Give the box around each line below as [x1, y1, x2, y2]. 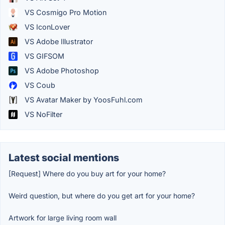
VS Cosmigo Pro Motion [23, 8, 106, 17]
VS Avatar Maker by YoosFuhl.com [23, 95, 143, 104]
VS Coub [23, 81, 55, 90]
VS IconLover [23, 23, 70, 32]
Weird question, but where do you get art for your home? [9, 191, 195, 200]
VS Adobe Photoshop [23, 66, 99, 75]
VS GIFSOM [23, 52, 64, 61]
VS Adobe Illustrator [23, 37, 93, 46]
